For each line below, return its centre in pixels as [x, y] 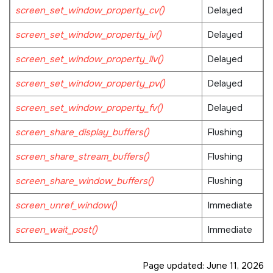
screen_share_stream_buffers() [82, 157]
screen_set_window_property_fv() [89, 108]
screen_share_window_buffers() [84, 181]
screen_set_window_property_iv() [88, 35]
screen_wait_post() [56, 230]
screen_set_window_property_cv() [90, 11]
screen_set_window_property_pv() [90, 84]
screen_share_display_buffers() [82, 133]
